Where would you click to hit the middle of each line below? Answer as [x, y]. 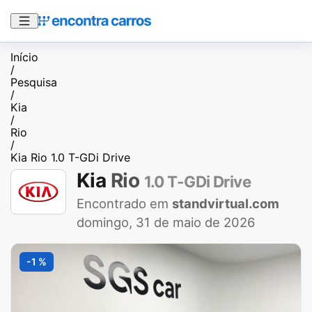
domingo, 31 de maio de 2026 [166, 222]
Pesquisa [34, 82]
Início [24, 57]
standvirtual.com [226, 203]
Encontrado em [124, 203]
